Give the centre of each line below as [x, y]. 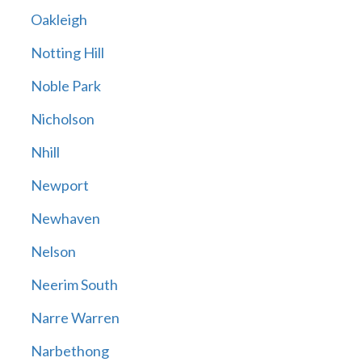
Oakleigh [59, 20]
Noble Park [65, 86]
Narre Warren [75, 318]
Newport [59, 185]
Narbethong [69, 351]
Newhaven [65, 219]
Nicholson [62, 119]
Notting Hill [67, 53]
